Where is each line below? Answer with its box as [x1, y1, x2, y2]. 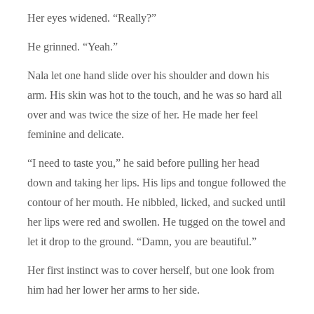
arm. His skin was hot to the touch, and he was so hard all [27, 88, 282, 101]
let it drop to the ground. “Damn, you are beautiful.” [27, 235, 257, 247]
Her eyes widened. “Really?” [27, 11, 156, 24]
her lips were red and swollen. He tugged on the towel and [27, 215, 285, 228]
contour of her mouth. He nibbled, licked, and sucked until [27, 196, 285, 208]
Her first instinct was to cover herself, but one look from [27, 264, 274, 276]
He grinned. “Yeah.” [27, 40, 118, 53]
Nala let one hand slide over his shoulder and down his [27, 69, 269, 81]
